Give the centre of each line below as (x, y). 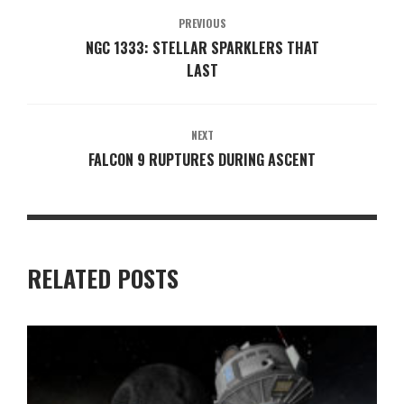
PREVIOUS (202, 23)
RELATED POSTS (103, 279)
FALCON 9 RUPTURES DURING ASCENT (202, 160)
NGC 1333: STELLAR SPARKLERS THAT (202, 48)
